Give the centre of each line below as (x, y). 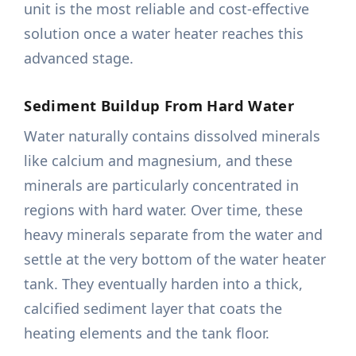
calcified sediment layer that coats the (153, 309)
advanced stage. (79, 58)
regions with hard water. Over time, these (164, 210)
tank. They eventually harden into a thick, (164, 284)
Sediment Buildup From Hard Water (159, 106)
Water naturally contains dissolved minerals (172, 136)
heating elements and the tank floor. (147, 333)
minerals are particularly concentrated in (162, 186)
